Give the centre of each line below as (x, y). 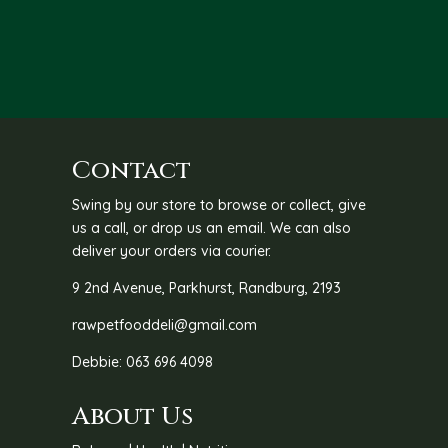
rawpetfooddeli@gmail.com (165, 324)
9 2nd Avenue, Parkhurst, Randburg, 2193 (207, 287)
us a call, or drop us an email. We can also (212, 227)
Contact (132, 170)
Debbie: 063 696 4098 (143, 361)
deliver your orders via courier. (172, 250)
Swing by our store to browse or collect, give (219, 204)
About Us (133, 416)
